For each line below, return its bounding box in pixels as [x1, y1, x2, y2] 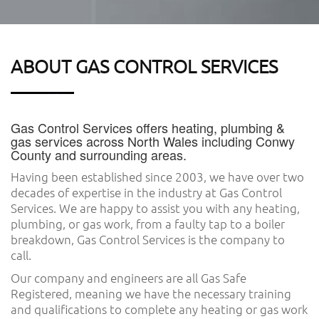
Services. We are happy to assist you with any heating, [11, 199, 300, 216]
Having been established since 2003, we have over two [11, 168, 304, 184]
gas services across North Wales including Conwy [11, 131, 295, 150]
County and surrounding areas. [11, 145, 187, 164]
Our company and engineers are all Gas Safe [11, 269, 246, 286]
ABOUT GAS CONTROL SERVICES [11, 54, 278, 77]
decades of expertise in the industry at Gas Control [11, 184, 282, 200]
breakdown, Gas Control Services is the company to [11, 231, 285, 247]
